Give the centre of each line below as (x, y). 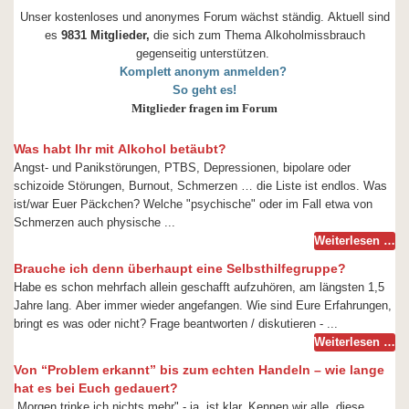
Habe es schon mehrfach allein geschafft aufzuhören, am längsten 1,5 (199, 287)
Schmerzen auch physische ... (94, 222)
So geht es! (204, 90)
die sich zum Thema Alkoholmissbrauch (259, 35)
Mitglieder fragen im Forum (204, 108)
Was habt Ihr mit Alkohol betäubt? (120, 149)
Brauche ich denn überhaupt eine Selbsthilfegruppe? (180, 268)
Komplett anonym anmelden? (204, 72)
